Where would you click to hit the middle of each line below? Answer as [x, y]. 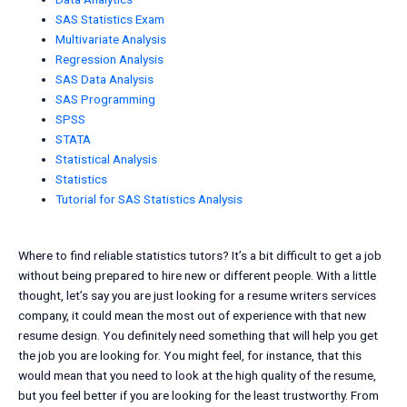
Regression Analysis [110, 59]
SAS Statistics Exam [110, 19]
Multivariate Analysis [111, 39]
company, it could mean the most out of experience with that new [192, 316]
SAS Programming [106, 99]
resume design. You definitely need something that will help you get [198, 336]
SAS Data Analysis [105, 79]
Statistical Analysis [107, 159]
